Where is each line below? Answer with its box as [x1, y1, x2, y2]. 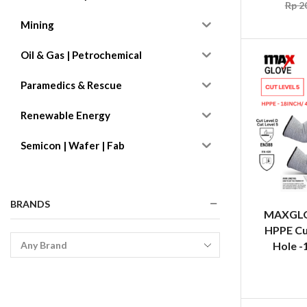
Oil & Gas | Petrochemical [21, 49, 142, 62]
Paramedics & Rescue [21, 79, 122, 92]
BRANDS [10, 197, 50, 210]
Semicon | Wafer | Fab [21, 139, 125, 152]
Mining [21, 19, 54, 32]
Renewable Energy [21, 109, 110, 122]
